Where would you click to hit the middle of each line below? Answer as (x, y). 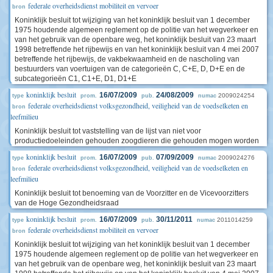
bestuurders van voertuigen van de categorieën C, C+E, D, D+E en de (130, 69)
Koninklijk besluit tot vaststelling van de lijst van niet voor (108, 131)
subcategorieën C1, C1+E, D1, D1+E (76, 79)
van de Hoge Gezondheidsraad (67, 203)
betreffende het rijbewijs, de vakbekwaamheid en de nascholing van (127, 59)
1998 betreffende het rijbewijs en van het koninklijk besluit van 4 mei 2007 (137, 49)
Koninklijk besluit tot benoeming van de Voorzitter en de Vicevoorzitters (132, 193)
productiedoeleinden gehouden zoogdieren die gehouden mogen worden (137, 141)
